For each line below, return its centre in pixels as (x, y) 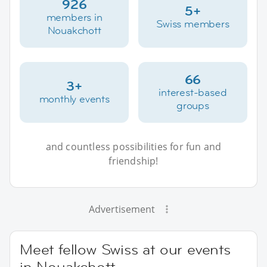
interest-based (193, 92)
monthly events (74, 99)
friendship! (133, 161)
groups (193, 105)
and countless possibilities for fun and (133, 146)
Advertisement (122, 209)
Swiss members (193, 24)
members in (74, 17)
